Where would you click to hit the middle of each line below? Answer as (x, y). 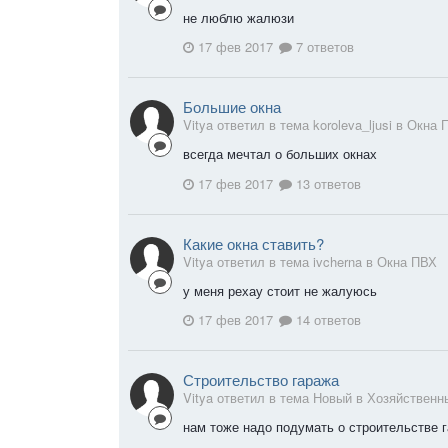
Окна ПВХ (407, 261)
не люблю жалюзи (240, 17)
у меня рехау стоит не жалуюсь (282, 290)
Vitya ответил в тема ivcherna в (280, 261)
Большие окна (232, 107)
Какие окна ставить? (253, 243)
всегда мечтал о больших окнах (282, 154)
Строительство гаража (261, 380)
